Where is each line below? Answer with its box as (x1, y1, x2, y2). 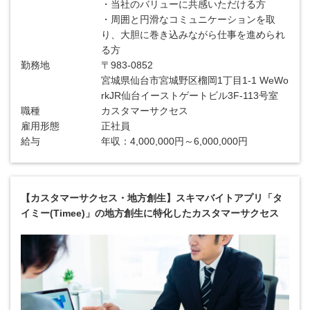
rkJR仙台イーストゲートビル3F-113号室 (101, 90, 279, 101)
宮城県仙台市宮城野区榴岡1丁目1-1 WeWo (101, 75, 289, 86)
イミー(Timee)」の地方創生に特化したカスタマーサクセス (21, 208, 279, 219)
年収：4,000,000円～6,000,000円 (101, 136, 248, 147)
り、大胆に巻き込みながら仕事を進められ (101, 29, 286, 40)
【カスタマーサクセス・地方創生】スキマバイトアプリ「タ (21, 192, 282, 203)
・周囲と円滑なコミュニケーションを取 (101, 14, 276, 25)
